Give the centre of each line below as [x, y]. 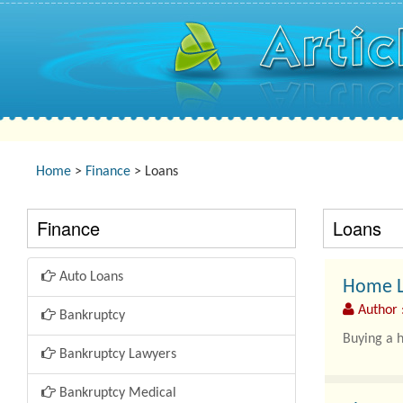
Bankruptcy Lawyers [116, 354]
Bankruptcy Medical [116, 393]
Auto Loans [90, 277]
